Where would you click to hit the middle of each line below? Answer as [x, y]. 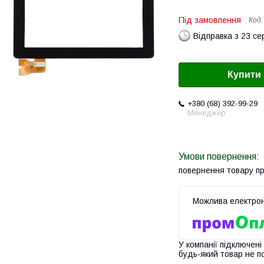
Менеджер [207, 113]
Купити [244, 75]
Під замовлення [210, 20]
